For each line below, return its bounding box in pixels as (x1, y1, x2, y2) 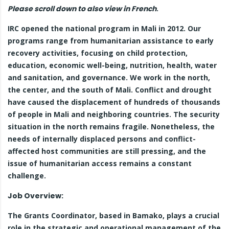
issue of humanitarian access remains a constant (8, 158, 192, 168)
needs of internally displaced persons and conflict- (8, 134, 196, 144)
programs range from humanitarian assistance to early (8, 36, 214, 45)
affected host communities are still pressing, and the (8, 146, 206, 156)
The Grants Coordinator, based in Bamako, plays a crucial (8, 211, 219, 220)
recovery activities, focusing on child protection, (8, 48, 188, 58)
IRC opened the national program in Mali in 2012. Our (8, 24, 201, 33)
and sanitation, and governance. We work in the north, (8, 73, 210, 82)
